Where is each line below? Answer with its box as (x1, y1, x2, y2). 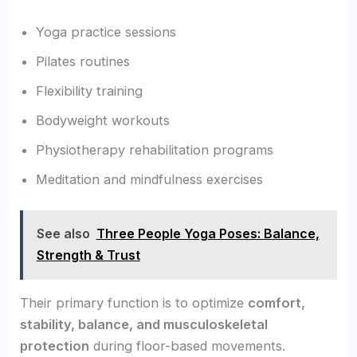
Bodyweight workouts (36, 112, 171, 129)
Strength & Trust (36, 247, 140, 264)
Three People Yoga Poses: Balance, (96, 226, 320, 242)
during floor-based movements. (89, 338, 286, 355)
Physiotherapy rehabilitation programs (36, 142, 274, 159)
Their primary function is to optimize (20, 295, 249, 312)
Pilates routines (36, 53, 131, 70)
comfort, (248, 295, 306, 312)
